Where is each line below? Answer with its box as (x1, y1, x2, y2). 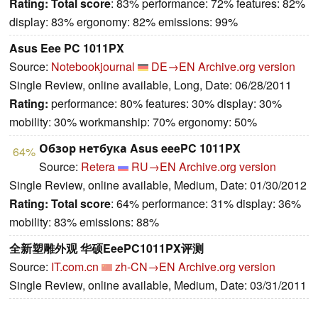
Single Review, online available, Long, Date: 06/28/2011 (9, 77, 292, 94)
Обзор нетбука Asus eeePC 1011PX (39, 140, 241, 157)
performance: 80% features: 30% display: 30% (48, 95, 282, 112)
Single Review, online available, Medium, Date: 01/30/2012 (9, 177, 307, 194)
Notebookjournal (51, 58, 135, 75)
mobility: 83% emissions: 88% (9, 214, 159, 231)
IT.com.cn (51, 258, 99, 275)
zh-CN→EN (115, 258, 175, 275)
